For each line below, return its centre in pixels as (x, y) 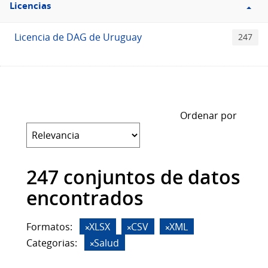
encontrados (85, 198)
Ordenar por (208, 116)
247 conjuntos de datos (133, 177)
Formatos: (49, 227)
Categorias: (52, 243)
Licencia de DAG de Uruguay (78, 37)
